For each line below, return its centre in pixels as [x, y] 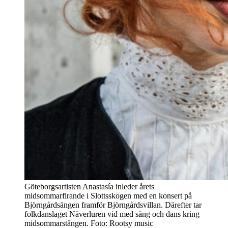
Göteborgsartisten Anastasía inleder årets [89, 186]
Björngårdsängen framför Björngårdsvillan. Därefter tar [113, 205]
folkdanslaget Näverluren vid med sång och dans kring [112, 214]
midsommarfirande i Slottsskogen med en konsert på [108, 195]
